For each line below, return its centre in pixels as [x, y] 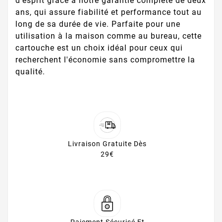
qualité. [30, 72]
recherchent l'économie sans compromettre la [105, 60]
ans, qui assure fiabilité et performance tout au [109, 12]
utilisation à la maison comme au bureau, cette [109, 36]
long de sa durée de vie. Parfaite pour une [98, 24]
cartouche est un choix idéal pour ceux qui [99, 48]
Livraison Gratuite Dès [107, 144]
